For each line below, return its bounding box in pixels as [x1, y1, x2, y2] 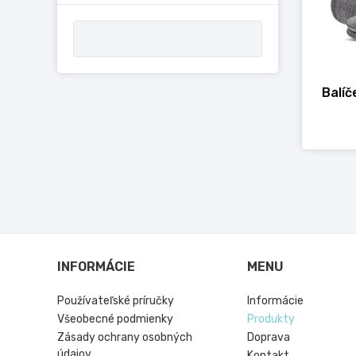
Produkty [247, 312, 296, 326]
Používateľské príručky [57, 294, 174, 308]
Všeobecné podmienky [57, 312, 173, 326]
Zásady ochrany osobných [57, 331, 192, 344]
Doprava [247, 331, 291, 344]
